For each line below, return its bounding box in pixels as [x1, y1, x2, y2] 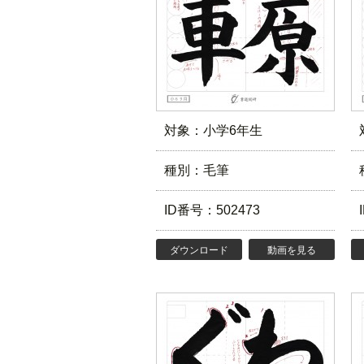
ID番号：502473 [164, 203, 260, 217]
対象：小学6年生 [164, 123, 262, 137]
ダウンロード [169, 245, 228, 256]
